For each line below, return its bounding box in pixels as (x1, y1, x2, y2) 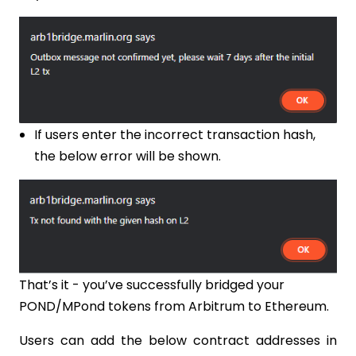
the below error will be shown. (34, 146, 221, 165)
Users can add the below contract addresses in (19, 331, 337, 350)
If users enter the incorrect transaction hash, (34, 125, 315, 144)
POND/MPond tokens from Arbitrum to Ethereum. (19, 296, 332, 315)
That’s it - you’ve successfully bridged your (19, 275, 284, 294)
